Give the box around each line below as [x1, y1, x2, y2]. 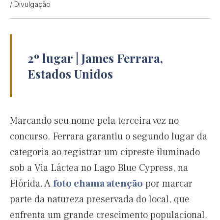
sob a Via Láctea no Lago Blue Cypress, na [10, 162, 188, 175]
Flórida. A [10, 177, 53, 191]
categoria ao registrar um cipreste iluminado [10, 146, 200, 159]
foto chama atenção [53, 177, 143, 191]
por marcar [143, 177, 192, 191]
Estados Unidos [27, 66, 113, 82]
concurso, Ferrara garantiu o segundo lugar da [10, 130, 207, 143]
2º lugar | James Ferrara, [27, 50, 163, 66]
